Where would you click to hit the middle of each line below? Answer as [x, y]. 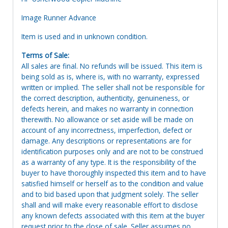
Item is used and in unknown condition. [85, 36]
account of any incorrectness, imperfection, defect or [107, 130]
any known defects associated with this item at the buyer [113, 215]
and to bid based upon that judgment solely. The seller [110, 194]
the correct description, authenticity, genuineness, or [105, 98]
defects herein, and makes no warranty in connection [107, 108]
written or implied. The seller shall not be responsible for [113, 87]
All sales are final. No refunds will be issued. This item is [112, 66]
